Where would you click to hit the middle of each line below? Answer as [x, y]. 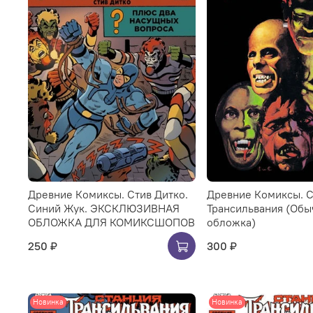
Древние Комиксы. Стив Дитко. [108, 194]
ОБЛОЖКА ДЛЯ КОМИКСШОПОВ [111, 222]
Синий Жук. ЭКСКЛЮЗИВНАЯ [104, 208]
